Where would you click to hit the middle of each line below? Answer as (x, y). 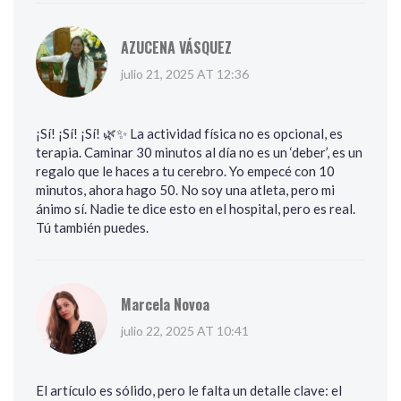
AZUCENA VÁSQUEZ (176, 48)
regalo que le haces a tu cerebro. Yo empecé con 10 (185, 171)
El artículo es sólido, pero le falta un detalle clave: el (189, 391)
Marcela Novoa (165, 305)
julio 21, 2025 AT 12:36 (185, 74)
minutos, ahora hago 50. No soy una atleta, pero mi (185, 190)
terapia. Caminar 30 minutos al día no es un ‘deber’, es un (199, 153)
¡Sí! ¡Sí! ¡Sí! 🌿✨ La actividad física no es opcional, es (189, 134)
